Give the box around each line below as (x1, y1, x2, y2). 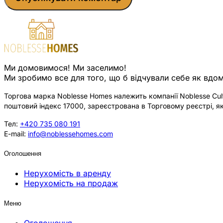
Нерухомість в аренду (24, 168, 111, 178)
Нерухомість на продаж (24, 178, 118, 188)
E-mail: (4, 129, 28, 138)
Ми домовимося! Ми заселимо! (4, 62, 126, 73)
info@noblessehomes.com (28, 129, 113, 138)
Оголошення (4, 149, 41, 157)
